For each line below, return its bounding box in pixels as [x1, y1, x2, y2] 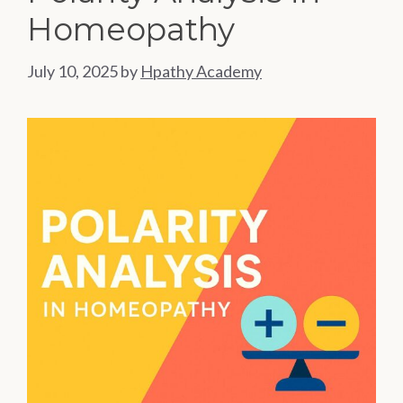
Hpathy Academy [140, 61, 262, 82]
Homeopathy [27, 10, 235, 49]
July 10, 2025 [27, 61, 118, 82]
